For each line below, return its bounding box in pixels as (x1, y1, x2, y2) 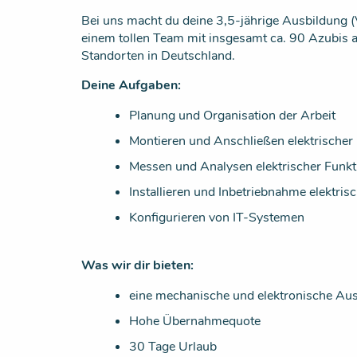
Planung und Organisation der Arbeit (129, 107, 335, 124)
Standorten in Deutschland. (81, 47, 235, 65)
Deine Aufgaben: (81, 76, 181, 94)
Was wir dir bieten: (81, 257, 194, 274)
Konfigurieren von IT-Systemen (129, 209, 304, 226)
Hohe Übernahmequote (129, 312, 261, 330)
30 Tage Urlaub (129, 338, 217, 355)
